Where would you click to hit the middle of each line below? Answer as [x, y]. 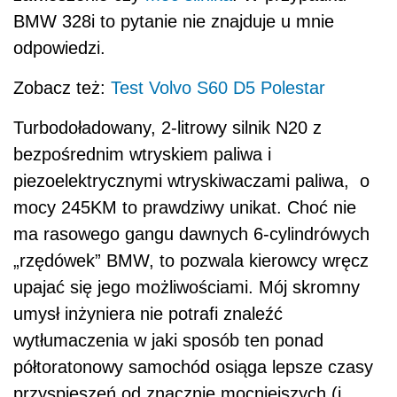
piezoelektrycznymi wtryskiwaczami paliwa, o [191, 180]
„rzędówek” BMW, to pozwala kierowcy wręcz [191, 260]
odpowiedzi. [59, 47]
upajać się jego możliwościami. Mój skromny [187, 287]
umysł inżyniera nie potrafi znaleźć [148, 313]
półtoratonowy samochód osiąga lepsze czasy [193, 366]
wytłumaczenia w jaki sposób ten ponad [168, 340]
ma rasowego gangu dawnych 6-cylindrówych [191, 234]
